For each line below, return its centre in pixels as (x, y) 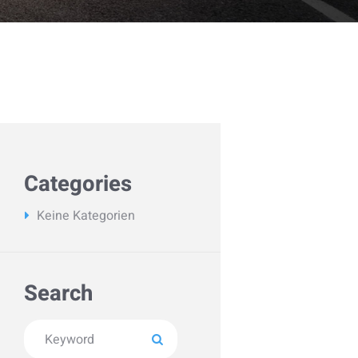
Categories (78, 184)
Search (59, 294)
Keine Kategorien (86, 215)
